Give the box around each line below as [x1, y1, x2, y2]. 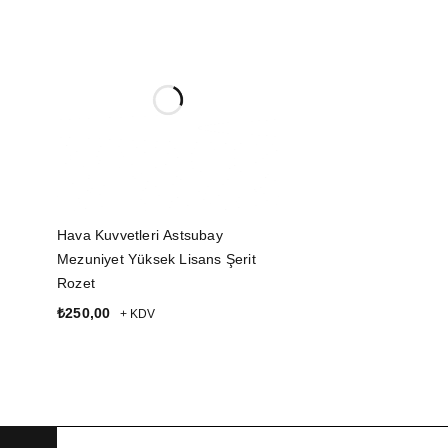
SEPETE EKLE [57, 333, 152, 349]
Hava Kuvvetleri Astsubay [57, 227, 223, 244]
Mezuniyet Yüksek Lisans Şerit [57, 251, 256, 268]
